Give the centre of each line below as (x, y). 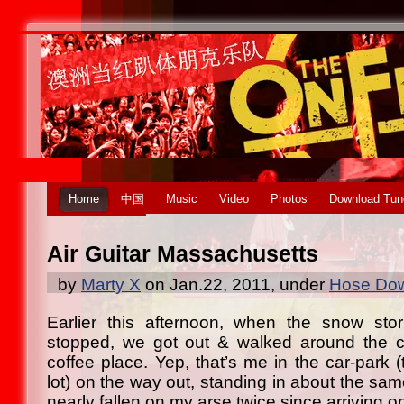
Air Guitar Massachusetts (183, 254)
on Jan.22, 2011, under (235, 285)
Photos (289, 199)
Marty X (111, 285)
